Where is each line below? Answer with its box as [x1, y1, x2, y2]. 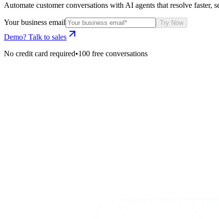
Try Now [160, 19, 183, 26]
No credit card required [4, 49, 75, 58]
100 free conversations [78, 49, 148, 58]
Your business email [4, 18, 66, 26]
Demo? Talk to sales [4, 32, 66, 41]
